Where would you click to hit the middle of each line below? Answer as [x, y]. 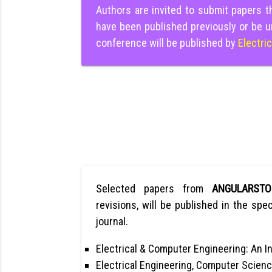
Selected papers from [154, 189]
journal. [112, 222]
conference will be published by [167, 43]
